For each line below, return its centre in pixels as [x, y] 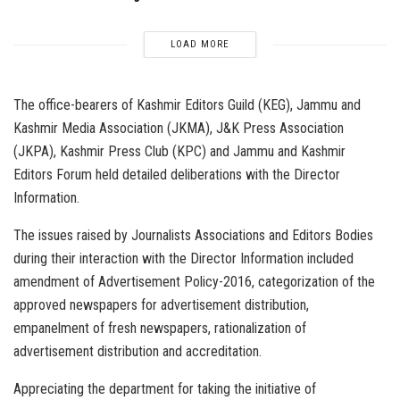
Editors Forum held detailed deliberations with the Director [177, 175]
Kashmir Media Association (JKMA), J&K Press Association [179, 129]
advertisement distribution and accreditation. [137, 352]
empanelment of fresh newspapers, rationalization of [160, 329]
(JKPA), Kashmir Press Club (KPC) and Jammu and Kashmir [179, 152]
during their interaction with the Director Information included [183, 259]
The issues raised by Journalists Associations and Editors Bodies [193, 236]
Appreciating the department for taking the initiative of [165, 389]
